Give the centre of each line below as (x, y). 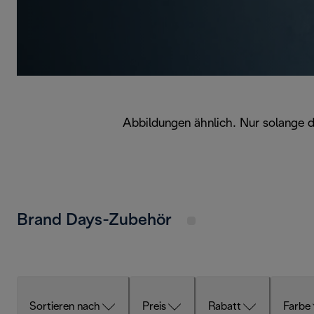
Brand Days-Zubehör (96, 220)
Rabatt (225, 307)
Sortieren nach (65, 307)
